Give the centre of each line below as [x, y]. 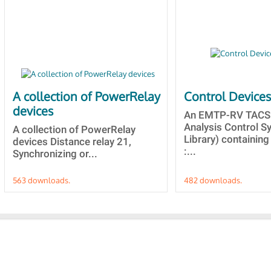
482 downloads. [213, 180]
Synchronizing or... [55, 154]
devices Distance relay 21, [72, 142]
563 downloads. [41, 180]
